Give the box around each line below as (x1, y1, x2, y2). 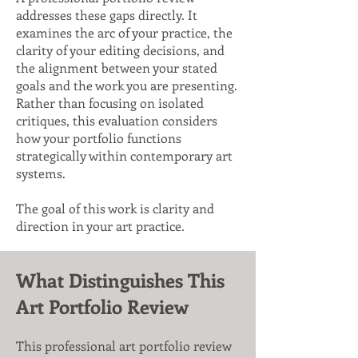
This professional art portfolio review (16, 337, 232, 354)
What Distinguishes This (16, 267, 225, 292)
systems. (16, 165, 66, 181)
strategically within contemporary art (16, 147, 233, 164)
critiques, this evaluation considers (16, 112, 217, 129)
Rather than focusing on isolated (16, 94, 204, 111)
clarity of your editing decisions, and (16, 42, 225, 58)
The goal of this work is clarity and (16, 200, 214, 217)
